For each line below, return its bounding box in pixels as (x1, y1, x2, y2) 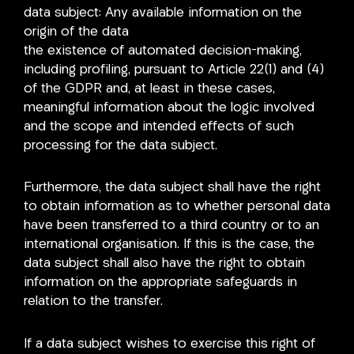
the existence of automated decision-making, (24, 43, 302, 58)
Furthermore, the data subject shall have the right (24, 181, 321, 195)
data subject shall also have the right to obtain (24, 257, 305, 271)
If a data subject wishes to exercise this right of (24, 337, 315, 351)
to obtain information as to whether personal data (24, 200, 330, 214)
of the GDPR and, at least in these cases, (24, 81, 275, 96)
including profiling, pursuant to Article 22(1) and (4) (24, 62, 324, 77)
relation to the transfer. (24, 295, 163, 309)
